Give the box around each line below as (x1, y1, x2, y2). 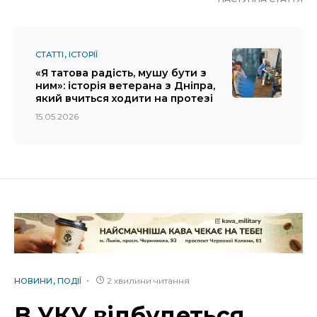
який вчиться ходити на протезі (35, 92, 213, 105)
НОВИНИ (14, 276, 52, 287)
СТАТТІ (35, 50, 64, 60)
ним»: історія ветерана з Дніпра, (35, 79, 215, 93)
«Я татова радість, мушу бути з (35, 67, 207, 80)
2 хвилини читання (107, 275, 190, 287)
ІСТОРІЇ (69, 50, 98, 60)
